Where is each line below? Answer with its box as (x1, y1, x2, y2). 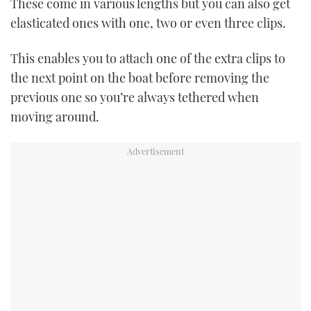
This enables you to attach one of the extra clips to (10, 50, 285, 67)
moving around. (10, 108, 99, 126)
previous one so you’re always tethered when (10, 89, 259, 106)
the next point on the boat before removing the (10, 69, 269, 87)
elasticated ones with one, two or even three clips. (10, 14, 286, 31)
